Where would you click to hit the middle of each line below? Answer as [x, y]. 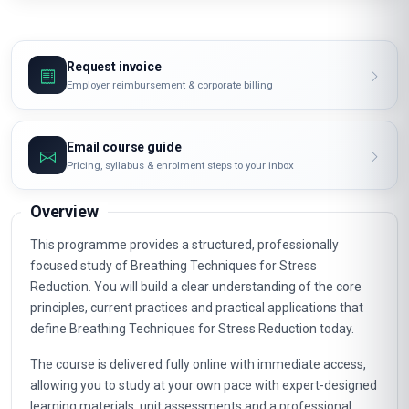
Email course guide [124, 147]
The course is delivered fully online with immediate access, [198, 364]
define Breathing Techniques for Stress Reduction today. [192, 329]
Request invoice [114, 66]
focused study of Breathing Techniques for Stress [173, 266]
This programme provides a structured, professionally [184, 245]
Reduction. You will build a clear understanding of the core [196, 287]
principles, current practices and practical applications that [197, 308]
